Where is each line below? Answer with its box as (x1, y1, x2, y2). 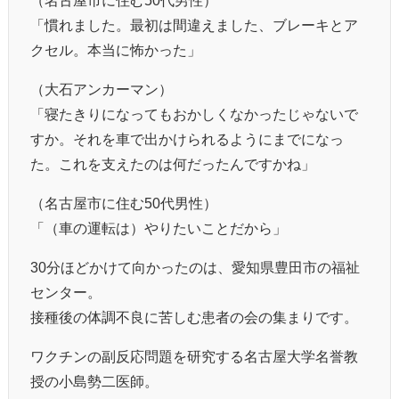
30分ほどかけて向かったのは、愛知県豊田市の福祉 (30, 259, 360, 274)
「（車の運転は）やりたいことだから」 (30, 220, 287, 235)
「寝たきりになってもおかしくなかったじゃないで (30, 106, 358, 121)
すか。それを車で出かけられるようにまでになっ (30, 131, 344, 146)
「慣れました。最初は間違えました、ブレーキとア (30, 17, 358, 32)
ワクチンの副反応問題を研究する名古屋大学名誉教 (30, 348, 358, 363)
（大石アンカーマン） (30, 81, 173, 96)
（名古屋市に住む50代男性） (30, 195, 217, 210)
